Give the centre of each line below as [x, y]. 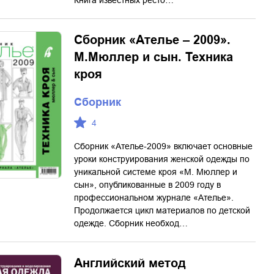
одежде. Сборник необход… [131, 223]
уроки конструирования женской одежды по [162, 159]
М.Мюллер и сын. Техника [154, 57]
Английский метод [130, 263]
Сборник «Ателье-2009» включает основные [163, 146]
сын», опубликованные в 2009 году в [147, 185]
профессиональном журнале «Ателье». [154, 198]
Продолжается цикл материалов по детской [162, 210]
